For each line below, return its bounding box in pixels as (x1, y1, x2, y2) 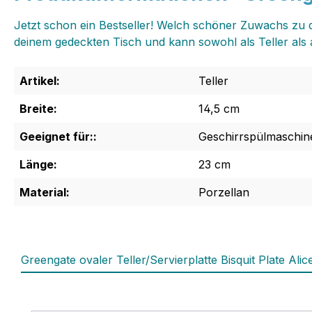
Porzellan (198, 185, 249, 200)
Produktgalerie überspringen (31, 295, 182, 309)
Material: (19, 185, 70, 200)
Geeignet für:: (19, 130, 97, 144)
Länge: (19, 157, 57, 172)
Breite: (19, 102, 57, 116)
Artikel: (19, 74, 60, 88)
